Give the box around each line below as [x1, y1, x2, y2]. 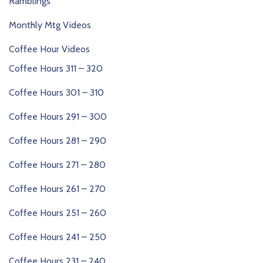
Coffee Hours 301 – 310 [9, 87, 104, 98]
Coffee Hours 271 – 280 [9, 159, 106, 170]
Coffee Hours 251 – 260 [9, 207, 106, 218]
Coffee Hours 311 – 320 [9, 63, 103, 74]
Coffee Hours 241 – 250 [9, 231, 106, 242]
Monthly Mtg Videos [9, 19, 91, 31]
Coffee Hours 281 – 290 [9, 135, 106, 146]
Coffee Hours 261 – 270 [9, 183, 106, 194]
